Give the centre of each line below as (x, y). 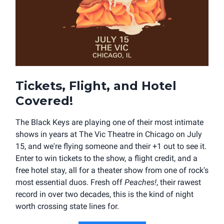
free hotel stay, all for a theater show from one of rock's (112, 170)
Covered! (44, 100)
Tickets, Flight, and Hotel (96, 85)
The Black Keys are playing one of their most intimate (109, 122)
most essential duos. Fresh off (70, 182)
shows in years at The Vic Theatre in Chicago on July (109, 134)
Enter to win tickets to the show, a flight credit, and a (106, 158)
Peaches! (140, 182)
